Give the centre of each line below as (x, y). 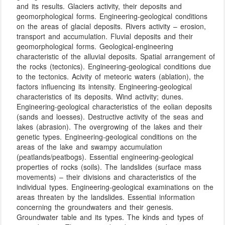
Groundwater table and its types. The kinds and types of (110, 217)
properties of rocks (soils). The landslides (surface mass (109, 167)
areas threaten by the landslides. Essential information (106, 197)
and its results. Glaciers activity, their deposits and (99, 6)
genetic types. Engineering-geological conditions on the (107, 137)
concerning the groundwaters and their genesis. (95, 207)
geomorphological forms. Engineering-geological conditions (112, 16)
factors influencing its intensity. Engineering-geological (104, 87)
